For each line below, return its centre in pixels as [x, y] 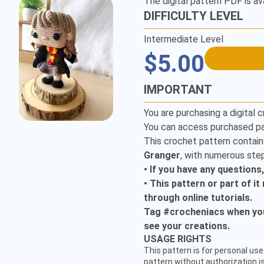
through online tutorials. [198, 198]
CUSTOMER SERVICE [149, 238]
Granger [162, 155]
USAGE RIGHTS [178, 239]
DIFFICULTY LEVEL [194, 16]
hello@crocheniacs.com [148, 250]
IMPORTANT [178, 90]
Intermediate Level [184, 39]
